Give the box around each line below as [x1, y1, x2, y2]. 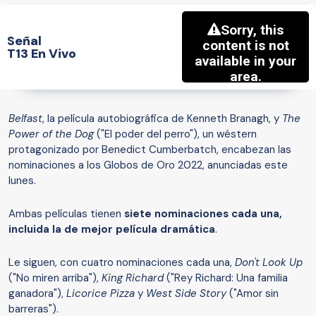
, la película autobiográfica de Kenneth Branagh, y [42, 111, 282, 126]
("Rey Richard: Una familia [164, 271, 288, 286]
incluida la [8, 222, 64, 237]
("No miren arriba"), [8, 271, 102, 286]
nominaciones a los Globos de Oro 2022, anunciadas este [8, 158, 288, 173]
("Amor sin [226, 286, 279, 301]
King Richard [102, 271, 164, 286]
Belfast [8, 111, 42, 126]
